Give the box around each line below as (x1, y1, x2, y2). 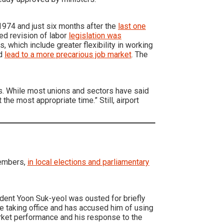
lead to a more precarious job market (4, 49, 131, 59)
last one (118, 21, 146, 31)
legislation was (69, 30, 121, 40)
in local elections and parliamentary (27, 157, 149, 167)
